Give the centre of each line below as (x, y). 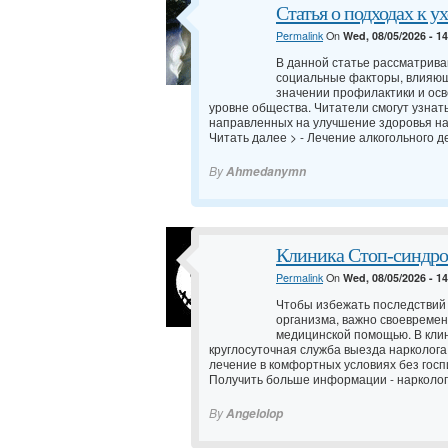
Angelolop (254, 414)
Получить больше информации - (303, 379)
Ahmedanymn (266, 172)
